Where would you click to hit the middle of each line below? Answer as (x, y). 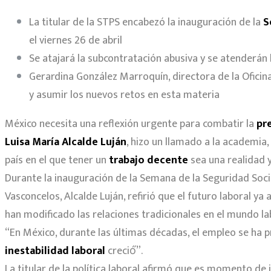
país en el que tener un (57, 160)
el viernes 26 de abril (76, 40)
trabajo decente (149, 160)
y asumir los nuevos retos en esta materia (124, 95)
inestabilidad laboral (55, 251)
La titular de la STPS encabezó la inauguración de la (146, 22)
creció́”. (124, 251)
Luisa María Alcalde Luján (66, 142)
